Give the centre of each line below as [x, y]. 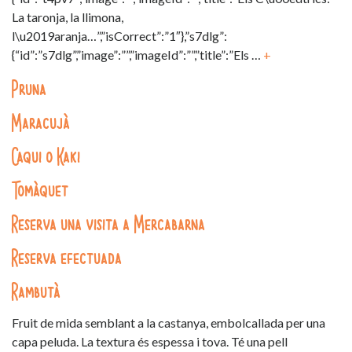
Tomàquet [40, 191]
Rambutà [37, 293]
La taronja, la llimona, [68, 16]
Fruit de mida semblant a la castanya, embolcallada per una [169, 322]
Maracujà [41, 124]
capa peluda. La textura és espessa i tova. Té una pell [150, 341]
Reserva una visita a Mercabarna [109, 225]
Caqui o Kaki [46, 158]
